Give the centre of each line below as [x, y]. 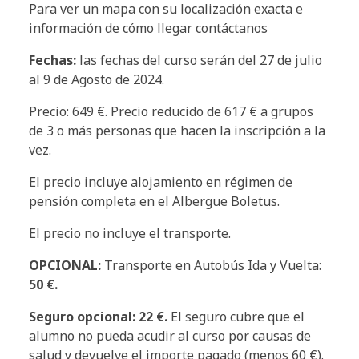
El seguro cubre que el [236, 317]
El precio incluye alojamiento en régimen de [161, 182]
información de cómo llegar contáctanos [148, 28]
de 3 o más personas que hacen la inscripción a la [177, 131]
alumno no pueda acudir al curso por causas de [170, 336]
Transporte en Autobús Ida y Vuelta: [213, 266]
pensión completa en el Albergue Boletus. [154, 202]
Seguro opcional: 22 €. [98, 317]
